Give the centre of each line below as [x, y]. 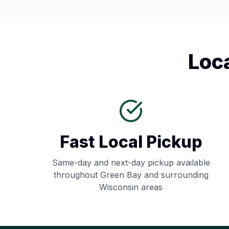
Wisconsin [119, 187]
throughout [77, 175]
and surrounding [175, 175]
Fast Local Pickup [131, 142]
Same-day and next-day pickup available [131, 163]
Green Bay [121, 175]
